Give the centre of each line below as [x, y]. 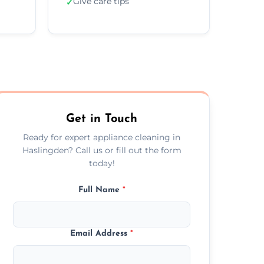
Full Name [100, 190]
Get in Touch [102, 119]
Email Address [100, 233]
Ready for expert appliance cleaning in [102, 137]
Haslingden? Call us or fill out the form [102, 150]
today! [102, 163]
